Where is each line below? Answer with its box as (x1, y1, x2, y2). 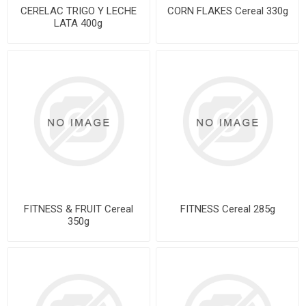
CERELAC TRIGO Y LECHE (20, 5, 137, 18)
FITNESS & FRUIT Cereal (23, 202, 133, 215)
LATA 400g (54, 17, 103, 30)
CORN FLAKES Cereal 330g (167, 5, 288, 18)
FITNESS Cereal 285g (180, 202, 275, 215)
